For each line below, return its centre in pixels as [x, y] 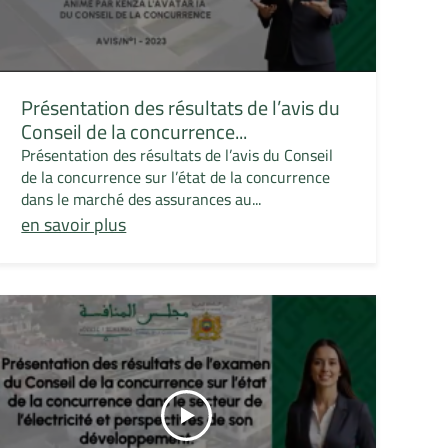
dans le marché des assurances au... [141, 199]
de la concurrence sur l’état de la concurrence [176, 177]
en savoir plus [74, 225]
